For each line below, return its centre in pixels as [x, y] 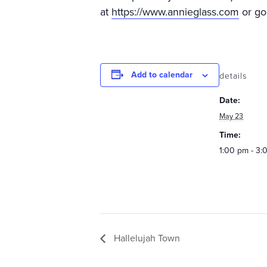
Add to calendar [162, 75]
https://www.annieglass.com [175, 12]
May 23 [231, 116]
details [233, 76]
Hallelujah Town [146, 238]
